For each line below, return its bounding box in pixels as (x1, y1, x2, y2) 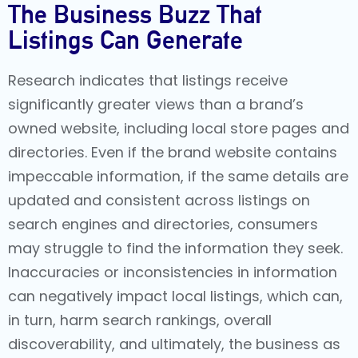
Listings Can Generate (8, 24, 243, 54)
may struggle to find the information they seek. (8, 237, 343, 258)
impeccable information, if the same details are (8, 165, 348, 186)
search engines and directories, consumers (8, 213, 318, 234)
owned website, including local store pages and (8, 117, 349, 138)
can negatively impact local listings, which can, (8, 285, 343, 306)
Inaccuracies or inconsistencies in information (8, 261, 337, 282)
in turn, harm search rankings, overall (8, 309, 272, 330)
